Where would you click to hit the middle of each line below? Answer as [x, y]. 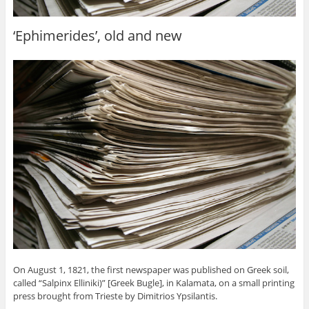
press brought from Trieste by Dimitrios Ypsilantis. [115, 296]
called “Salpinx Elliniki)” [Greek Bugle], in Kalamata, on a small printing [153, 282]
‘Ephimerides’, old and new [97, 35]
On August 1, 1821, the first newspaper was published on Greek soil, [151, 269]
